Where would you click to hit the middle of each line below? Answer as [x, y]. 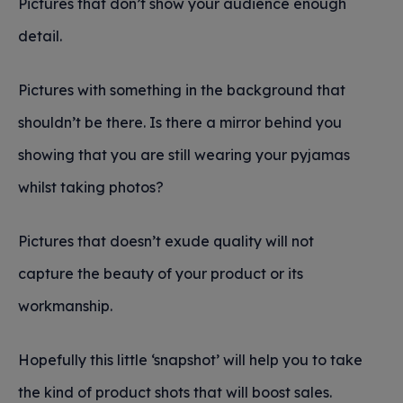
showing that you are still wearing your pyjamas [184, 155]
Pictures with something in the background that [182, 90]
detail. [40, 36]
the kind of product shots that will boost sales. [175, 392]
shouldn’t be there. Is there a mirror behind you [180, 122]
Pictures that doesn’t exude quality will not [166, 241]
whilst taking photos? [91, 187]
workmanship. [65, 306]
